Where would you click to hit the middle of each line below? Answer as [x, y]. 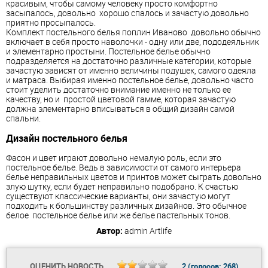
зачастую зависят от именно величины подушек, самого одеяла [131, 70]
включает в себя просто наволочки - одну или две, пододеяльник [133, 41]
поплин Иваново [156, 32]
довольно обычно [225, 32]
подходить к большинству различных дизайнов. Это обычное [126, 206]
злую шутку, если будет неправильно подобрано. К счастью [122, 187]
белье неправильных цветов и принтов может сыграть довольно [134, 177]
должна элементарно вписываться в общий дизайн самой [120, 108]
